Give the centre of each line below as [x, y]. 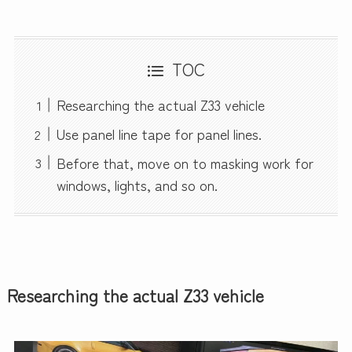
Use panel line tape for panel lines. [159, 134]
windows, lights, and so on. [137, 184]
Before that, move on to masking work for [185, 162]
